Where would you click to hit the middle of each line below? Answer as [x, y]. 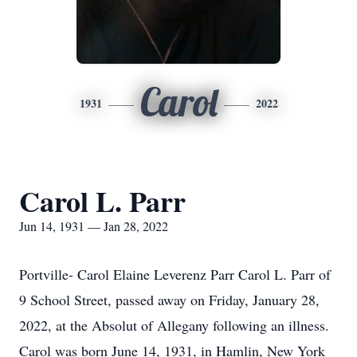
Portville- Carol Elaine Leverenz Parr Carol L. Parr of [175, 274]
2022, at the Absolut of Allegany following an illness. [174, 325]
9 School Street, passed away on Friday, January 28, [169, 300]
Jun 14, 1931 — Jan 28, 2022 [94, 226]
